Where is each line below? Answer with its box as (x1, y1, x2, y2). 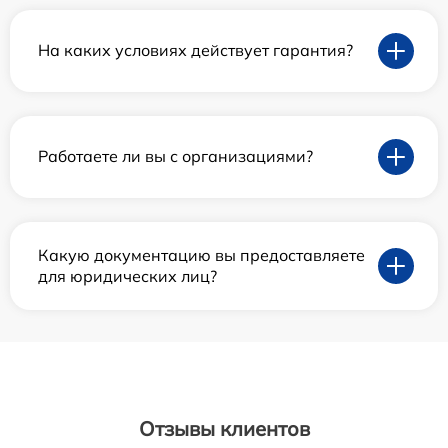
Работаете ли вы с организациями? (38, 146, 313, 167)
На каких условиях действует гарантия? (38, 40, 353, 61)
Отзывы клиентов (138, 415, 310, 441)
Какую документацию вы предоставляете (38, 244, 365, 265)
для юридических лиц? (38, 265, 217, 286)
